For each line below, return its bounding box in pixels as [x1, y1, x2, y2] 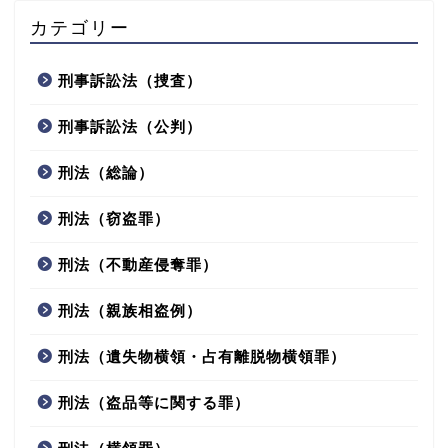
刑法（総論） [58, 164, 154, 182]
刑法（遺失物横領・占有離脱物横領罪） [58, 348, 346, 366]
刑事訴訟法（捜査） [58, 72, 202, 90]
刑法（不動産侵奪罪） [58, 256, 218, 274]
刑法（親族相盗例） [58, 302, 202, 320]
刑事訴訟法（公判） [58, 118, 202, 136]
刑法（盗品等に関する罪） [58, 394, 250, 412]
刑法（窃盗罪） [58, 210, 170, 228]
